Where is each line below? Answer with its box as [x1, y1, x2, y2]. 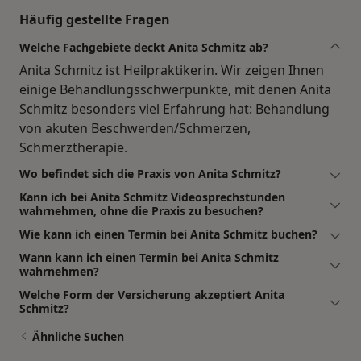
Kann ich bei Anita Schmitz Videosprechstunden [19, 189, 285, 205]
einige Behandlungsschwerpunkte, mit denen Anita [19, 81, 331, 99]
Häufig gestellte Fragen [19, 10, 170, 29]
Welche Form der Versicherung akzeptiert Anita [19, 287, 284, 303]
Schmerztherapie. [19, 139, 127, 157]
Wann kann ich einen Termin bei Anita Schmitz [19, 250, 279, 266]
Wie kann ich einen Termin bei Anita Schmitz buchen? [19, 226, 317, 243]
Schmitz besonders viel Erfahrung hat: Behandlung [19, 100, 330, 118]
